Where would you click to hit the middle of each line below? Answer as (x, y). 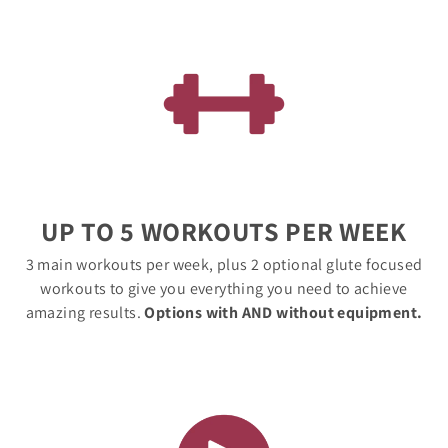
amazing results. (85, 312)
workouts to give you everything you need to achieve (224, 288)
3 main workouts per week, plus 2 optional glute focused (224, 264)
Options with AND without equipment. (283, 312)
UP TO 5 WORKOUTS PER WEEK (224, 232)
